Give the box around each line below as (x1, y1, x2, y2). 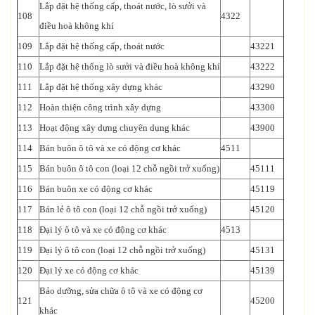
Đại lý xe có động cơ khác (39, 264, 139, 276)
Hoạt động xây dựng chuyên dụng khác (39, 122, 190, 133)
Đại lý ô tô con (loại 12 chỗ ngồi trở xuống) (39, 244, 205, 255)
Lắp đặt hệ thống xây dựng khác (39, 81, 162, 92)
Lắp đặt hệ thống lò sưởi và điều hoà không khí (39, 60, 220, 72)
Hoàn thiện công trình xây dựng (39, 101, 161, 112)
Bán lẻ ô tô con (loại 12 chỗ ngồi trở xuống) (39, 203, 207, 214)
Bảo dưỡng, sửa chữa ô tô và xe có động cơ (39, 285, 202, 296)
